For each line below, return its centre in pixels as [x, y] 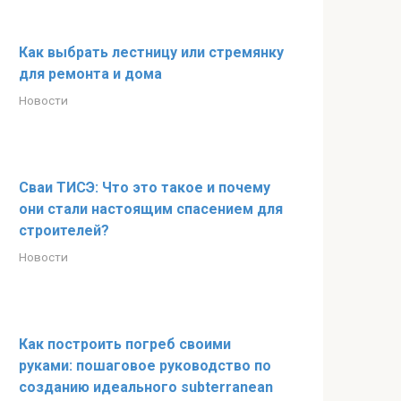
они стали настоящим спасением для [151, 209]
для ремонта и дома [90, 74]
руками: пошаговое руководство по [145, 366]
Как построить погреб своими [125, 344]
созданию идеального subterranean [146, 387]
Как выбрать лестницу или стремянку [151, 52]
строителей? [64, 230]
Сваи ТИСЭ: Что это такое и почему [145, 188]
